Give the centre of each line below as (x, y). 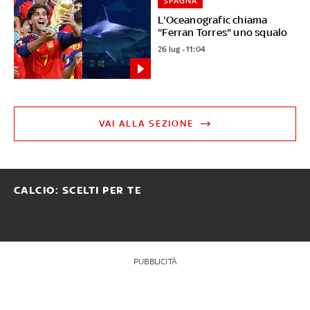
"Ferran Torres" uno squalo (223, 33)
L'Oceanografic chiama (213, 20)
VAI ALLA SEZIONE (147, 124)
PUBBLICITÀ (155, 262)
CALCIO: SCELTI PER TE (77, 191)
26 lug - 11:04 (182, 49)
